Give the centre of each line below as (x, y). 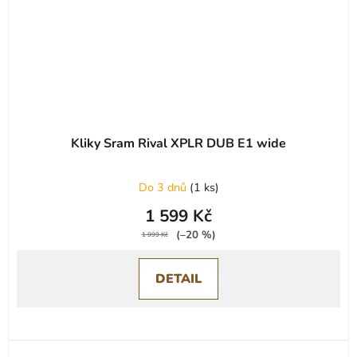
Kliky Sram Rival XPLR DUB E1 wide (178, 143)
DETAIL (178, 279)
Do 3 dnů (164, 187)
